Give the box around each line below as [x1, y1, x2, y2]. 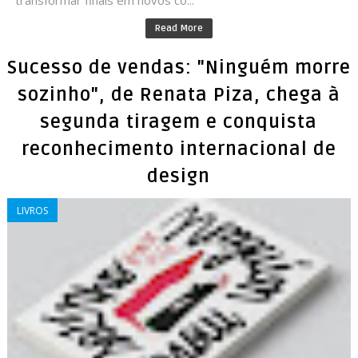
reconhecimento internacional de [21, 138, 336, 161]
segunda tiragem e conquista [40, 111, 318, 134]
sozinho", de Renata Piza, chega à [17, 84, 340, 107]
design [147, 165, 211, 189]
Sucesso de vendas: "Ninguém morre [6, 57, 351, 80]
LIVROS [16, 204, 48, 218]
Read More [154, 22, 203, 35]
